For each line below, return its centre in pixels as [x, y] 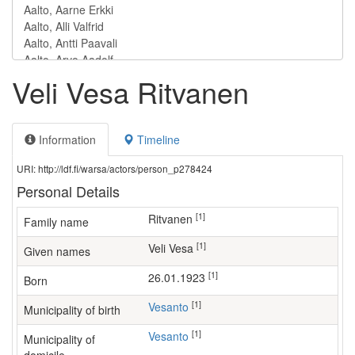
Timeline [157, 139]
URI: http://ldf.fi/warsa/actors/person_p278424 [115, 168]
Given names [57, 251]
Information [66, 139]
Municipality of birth [72, 310]
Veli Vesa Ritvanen [130, 92]
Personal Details [68, 191]
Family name [56, 222]
